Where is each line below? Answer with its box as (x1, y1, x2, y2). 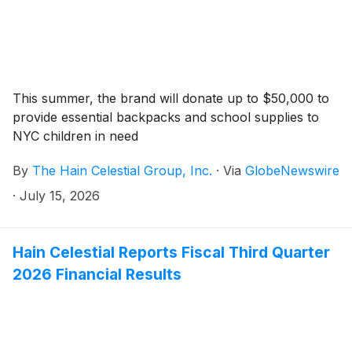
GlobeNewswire (245, 162, 339, 178)
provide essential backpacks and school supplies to (13, 108, 319, 125)
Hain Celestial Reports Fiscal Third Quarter (13, 242, 330, 262)
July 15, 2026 (20, 187, 100, 203)
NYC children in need (13, 127, 138, 144)
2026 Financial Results (13, 264, 181, 284)
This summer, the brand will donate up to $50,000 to (13, 90, 329, 106)
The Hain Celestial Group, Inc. (32, 162, 212, 178)
